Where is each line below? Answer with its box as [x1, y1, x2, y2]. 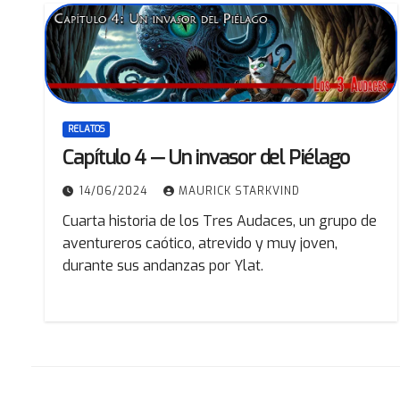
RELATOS [68, 123, 104, 136]
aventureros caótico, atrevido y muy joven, [62, 234, 337, 254]
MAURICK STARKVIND [179, 184, 300, 199]
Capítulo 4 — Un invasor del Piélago [62, 145, 349, 171]
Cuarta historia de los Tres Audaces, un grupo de [62, 212, 377, 231]
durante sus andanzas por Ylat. [62, 256, 263, 276]
